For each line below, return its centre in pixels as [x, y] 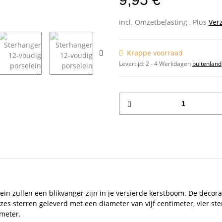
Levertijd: [132, 63]
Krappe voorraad [155, 53]
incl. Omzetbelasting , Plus [164, 22]
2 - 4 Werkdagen [169, 63]
